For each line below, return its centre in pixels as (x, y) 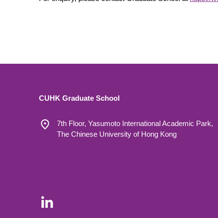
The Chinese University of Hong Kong (117, 134)
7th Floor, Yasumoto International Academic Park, (135, 123)
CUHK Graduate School (79, 98)
